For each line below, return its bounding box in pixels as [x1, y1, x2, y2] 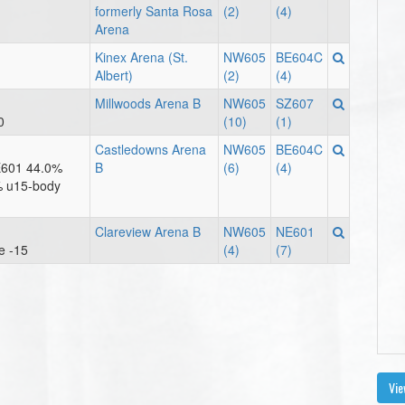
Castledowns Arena [95, 140, 206, 158]
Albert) [95, 66, 133, 84]
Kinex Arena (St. [95, 48, 188, 66]
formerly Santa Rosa [95, 2, 212, 20]
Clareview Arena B [95, 222, 201, 240]
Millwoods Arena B [95, 94, 201, 112]
